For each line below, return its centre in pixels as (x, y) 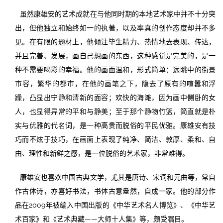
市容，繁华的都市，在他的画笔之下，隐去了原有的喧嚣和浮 (115, 84)
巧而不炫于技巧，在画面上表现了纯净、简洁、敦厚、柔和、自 (115, 140)
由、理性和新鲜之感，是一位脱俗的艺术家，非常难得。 (102, 154)
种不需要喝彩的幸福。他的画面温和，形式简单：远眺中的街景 (115, 70)
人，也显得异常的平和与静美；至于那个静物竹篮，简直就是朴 (115, 112)
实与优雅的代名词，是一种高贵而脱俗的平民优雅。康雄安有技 (115, 126)
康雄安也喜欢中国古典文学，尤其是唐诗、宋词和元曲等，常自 (118, 177)
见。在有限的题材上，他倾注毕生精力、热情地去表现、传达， (115, 42)
